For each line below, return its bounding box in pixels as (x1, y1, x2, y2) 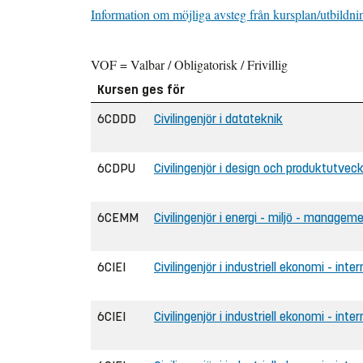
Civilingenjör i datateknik (154, 110, 283, 126)
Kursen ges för (97, 81, 185, 97)
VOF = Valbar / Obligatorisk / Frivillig (91, 55, 288, 73)
